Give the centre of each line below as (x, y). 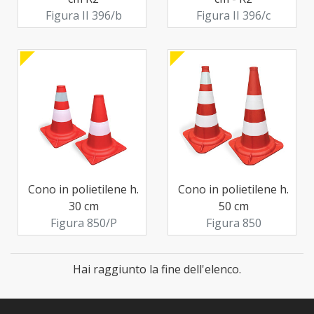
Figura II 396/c (234, 15)
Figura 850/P (83, 223)
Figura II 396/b (83, 15)
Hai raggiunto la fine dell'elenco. (157, 269)
